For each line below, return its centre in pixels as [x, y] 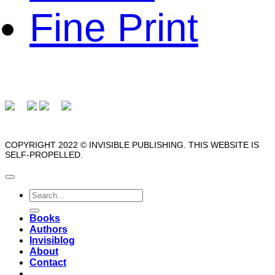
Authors [48, 230]
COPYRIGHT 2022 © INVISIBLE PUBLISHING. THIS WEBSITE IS [132, 145]
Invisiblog [52, 241]
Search [45, 194]
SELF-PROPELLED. [44, 154]
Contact [48, 263]
